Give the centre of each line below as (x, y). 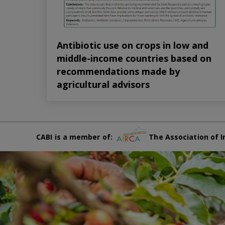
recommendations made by (118, 71)
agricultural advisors (103, 84)
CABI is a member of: (77, 137)
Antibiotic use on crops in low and (133, 45)
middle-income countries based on (134, 58)
